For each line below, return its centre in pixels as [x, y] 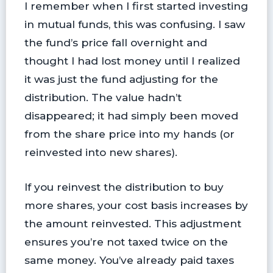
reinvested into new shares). [101, 152]
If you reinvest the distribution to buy [124, 187]
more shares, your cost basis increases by [136, 205]
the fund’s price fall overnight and [115, 43]
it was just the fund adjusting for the [121, 79]
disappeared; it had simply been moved [131, 116]
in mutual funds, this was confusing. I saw [134, 24]
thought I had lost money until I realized [132, 61]
